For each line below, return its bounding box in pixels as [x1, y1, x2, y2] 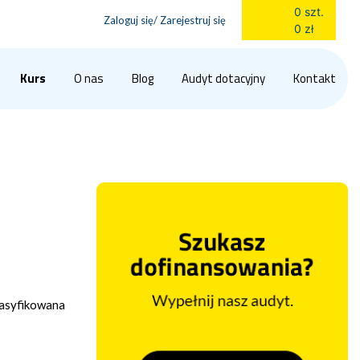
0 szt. [294, 4, 324, 18]
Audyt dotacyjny [182, 69, 265, 88]
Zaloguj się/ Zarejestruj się [104, 14, 226, 27]
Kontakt [293, 69, 336, 88]
